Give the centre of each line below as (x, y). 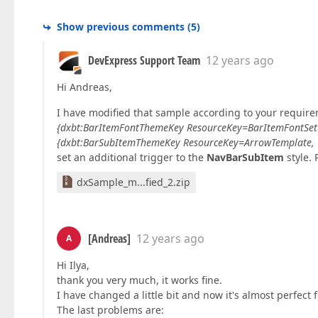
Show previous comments (121, 27)
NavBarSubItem (245, 158)
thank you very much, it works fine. (139, 280)
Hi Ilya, (73, 265)
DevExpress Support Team (144, 61)
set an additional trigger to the (132, 158)
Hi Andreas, (84, 87)
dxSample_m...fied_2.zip (133, 182)
